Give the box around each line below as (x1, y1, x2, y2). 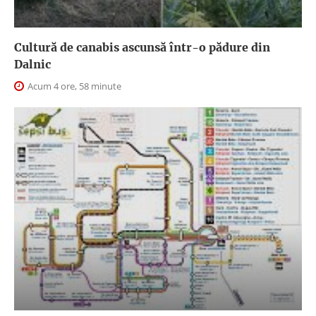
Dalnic (14, 56, 51, 71)
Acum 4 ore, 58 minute (25, 79, 121, 92)
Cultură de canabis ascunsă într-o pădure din (14, 39, 270, 54)
